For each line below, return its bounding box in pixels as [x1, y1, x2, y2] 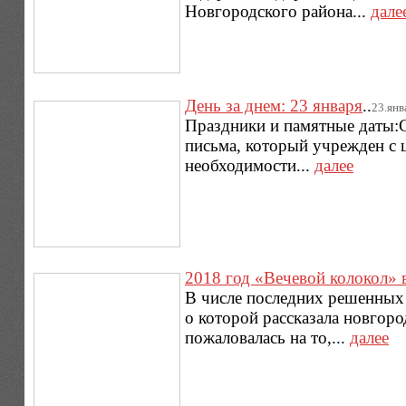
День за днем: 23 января [184, 95, 362, 115]
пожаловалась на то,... [184, 328, 350, 348]
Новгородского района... [184, 2, 371, 22]
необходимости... [184, 155, 314, 175]
